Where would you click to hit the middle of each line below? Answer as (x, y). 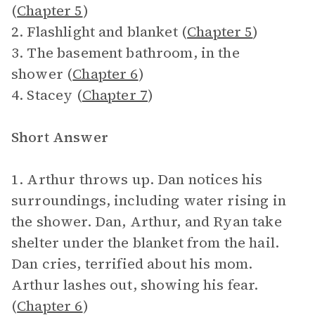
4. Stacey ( (47, 95)
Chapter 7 (115, 95)
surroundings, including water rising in (149, 200)
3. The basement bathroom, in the (126, 53)
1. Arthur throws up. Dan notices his (137, 179)
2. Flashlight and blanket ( (99, 32)
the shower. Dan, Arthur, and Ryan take (147, 221)
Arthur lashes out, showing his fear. (135, 285)
